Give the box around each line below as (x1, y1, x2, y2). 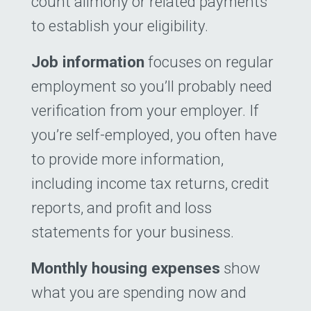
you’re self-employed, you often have (31, 125, 277, 144)
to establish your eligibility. (31, 16, 208, 35)
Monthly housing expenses (31, 258, 220, 277)
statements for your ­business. (31, 222, 234, 241)
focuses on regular (144, 52, 274, 71)
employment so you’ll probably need (31, 76, 272, 95)
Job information (31, 52, 144, 71)
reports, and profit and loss (31, 198, 212, 217)
